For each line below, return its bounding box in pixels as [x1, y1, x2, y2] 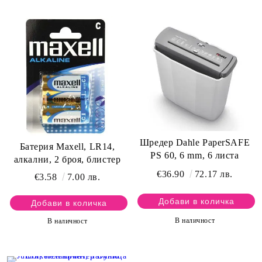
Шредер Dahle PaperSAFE [139, 137, 250, 147]
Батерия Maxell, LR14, [19, 142, 115, 152]
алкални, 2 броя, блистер [13, 154, 121, 165]
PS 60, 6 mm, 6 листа [150, 150, 239, 160]
